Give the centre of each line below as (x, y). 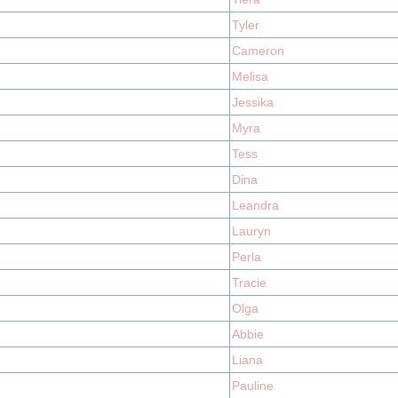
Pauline (253, 386)
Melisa (250, 76)
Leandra (255, 205)
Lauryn (251, 231)
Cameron (258, 51)
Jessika (253, 102)
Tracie (249, 283)
